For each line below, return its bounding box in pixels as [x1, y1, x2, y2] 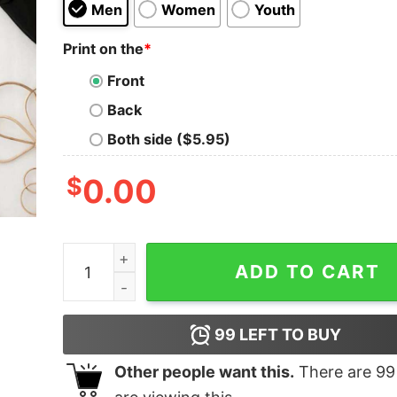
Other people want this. [113, 362, 294, 382]
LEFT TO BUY [236, 325, 342, 345]
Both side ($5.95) [106, 130, 230, 149]
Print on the [62, 39, 144, 58]
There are [293, 362, 376, 382]
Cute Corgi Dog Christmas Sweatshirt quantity [61, 245, 385, 264]
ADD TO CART [234, 261, 380, 284]
